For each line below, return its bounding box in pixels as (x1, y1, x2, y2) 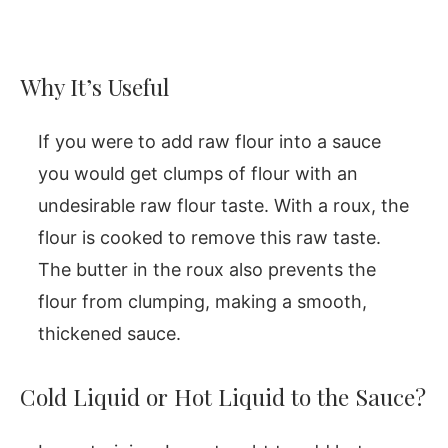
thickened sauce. (38, 322, 181, 344)
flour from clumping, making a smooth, (38, 290, 367, 312)
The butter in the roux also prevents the (38, 258, 376, 280)
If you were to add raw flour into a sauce (38, 130, 381, 152)
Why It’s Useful (20, 70, 169, 102)
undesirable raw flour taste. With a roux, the (38, 194, 409, 216)
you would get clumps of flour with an (38, 162, 358, 184)
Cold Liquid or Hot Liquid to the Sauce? (20, 380, 426, 412)
